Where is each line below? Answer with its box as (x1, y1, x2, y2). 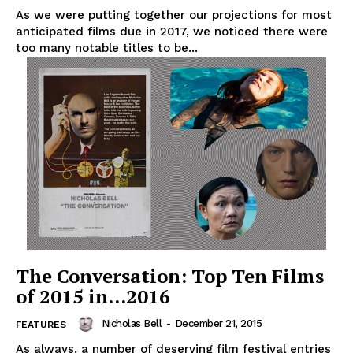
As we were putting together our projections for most (16, 8, 332, 23)
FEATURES (16, 318, 66, 330)
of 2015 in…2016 (16, 283, 170, 309)
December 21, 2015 (174, 318, 262, 330)
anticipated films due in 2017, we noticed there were (16, 24, 328, 39)
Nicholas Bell (101, 318, 162, 330)
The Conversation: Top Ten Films (16, 262, 324, 288)
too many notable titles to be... (16, 41, 198, 56)
